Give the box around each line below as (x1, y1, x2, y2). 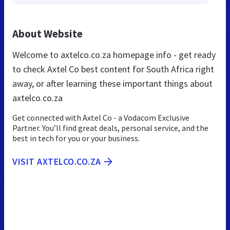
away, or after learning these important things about (12, 78, 213, 90)
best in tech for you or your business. (12, 133, 140, 144)
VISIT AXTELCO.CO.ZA (12, 156, 101, 168)
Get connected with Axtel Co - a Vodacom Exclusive (12, 112, 189, 123)
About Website (12, 27, 83, 41)
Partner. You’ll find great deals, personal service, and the (12, 123, 208, 133)
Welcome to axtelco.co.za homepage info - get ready (12, 49, 216, 61)
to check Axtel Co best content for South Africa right (12, 63, 214, 75)
